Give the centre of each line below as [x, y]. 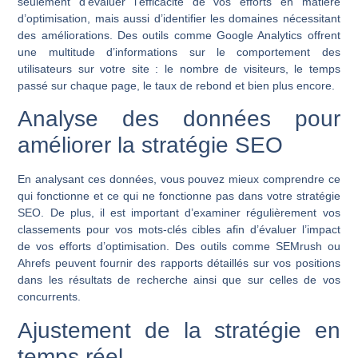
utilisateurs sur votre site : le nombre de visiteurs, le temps [179, 69]
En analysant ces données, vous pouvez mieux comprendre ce [179, 179]
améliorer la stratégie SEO [151, 145]
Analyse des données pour [179, 119]
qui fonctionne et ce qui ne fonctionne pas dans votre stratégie [179, 196]
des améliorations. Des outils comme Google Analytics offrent [179, 36]
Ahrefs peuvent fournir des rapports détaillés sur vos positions [179, 263]
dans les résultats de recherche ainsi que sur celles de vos [179, 280]
